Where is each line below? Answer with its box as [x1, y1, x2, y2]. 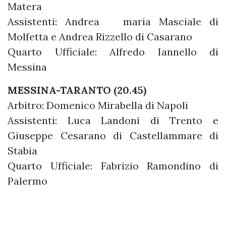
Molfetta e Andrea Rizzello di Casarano [8, 30, 192, 43]
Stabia [8, 144, 37, 157]
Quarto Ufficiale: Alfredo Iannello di [8, 45, 218, 58]
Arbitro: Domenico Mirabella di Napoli [8, 98, 188, 111]
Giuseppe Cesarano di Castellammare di [8, 129, 218, 142]
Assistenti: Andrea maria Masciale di [8, 15, 218, 28]
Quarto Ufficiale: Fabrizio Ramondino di [8, 159, 218, 172]
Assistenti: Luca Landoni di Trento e [8, 114, 218, 127]
